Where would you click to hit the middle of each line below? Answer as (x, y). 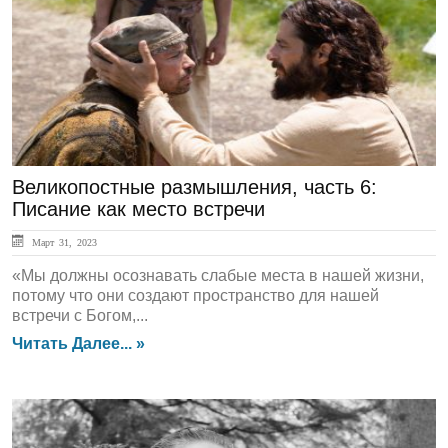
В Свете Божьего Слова (134, 432)
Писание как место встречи (138, 209)
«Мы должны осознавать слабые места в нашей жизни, (218, 275)
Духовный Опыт (98, 19)
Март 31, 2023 (62, 242)
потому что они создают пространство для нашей (195, 295)
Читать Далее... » (78, 343)
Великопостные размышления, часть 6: (194, 187)
